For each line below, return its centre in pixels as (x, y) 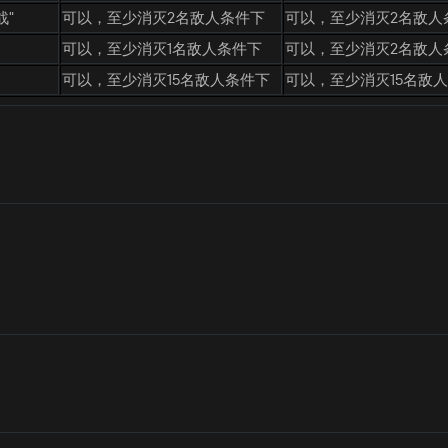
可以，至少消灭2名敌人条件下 (163, 18)
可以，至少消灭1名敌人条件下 (162, 49)
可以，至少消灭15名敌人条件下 (166, 80)
